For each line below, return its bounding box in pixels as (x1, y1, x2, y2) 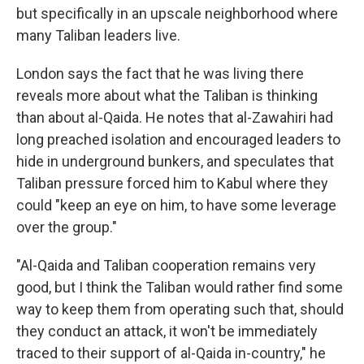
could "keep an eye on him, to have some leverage (16, 197, 336, 214)
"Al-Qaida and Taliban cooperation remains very (16, 257, 316, 274)
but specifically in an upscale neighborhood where (16, 5, 338, 22)
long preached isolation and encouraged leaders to (16, 131, 340, 148)
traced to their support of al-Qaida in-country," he (16, 344, 326, 362)
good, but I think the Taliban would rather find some (16, 279, 343, 296)
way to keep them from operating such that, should (16, 301, 344, 318)
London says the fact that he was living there (16, 65, 304, 82)
